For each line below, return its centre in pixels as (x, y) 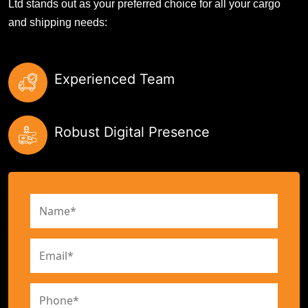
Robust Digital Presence (132, 132)
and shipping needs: (58, 23)
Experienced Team (114, 79)
